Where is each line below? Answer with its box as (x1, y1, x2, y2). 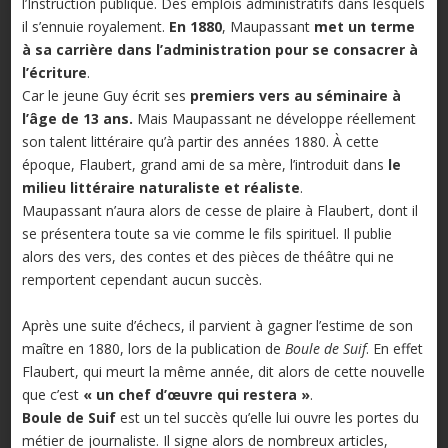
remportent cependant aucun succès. (21, 270, 262, 290)
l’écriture (21, 63, 87, 83)
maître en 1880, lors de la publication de (21, 339, 285, 359)
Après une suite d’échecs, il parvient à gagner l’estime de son (21, 316, 413, 336)
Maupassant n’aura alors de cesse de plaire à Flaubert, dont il (21, 201, 418, 221)
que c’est (21, 385, 83, 405)
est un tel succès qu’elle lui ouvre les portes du (115, 408, 419, 428)
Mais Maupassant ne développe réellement (132, 109, 416, 129)
